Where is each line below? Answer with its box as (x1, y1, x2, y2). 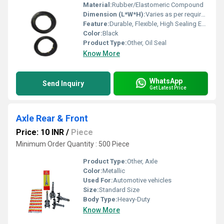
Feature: (83, 20, 109, 27)
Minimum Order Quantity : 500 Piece (16, 140, 129, 148)
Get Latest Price (149, 84, 186, 90)
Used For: (83, 176, 113, 184)
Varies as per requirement (145, 10, 201, 18)
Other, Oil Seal (127, 39, 166, 46)
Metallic (102, 167, 125, 174)
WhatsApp (149, 76, 182, 85)
